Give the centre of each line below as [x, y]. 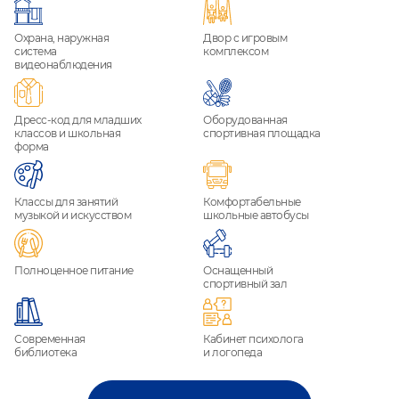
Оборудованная [245, 120]
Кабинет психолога [253, 339]
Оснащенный [238, 271]
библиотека [46, 353]
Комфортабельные [252, 202]
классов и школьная [68, 134]
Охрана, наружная [62, 38]
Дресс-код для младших [78, 120]
